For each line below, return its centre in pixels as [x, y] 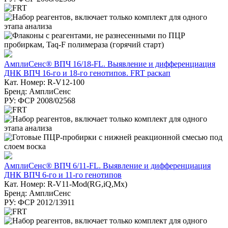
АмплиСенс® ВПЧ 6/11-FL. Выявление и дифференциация [107, 165]
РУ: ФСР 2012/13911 [39, 202]
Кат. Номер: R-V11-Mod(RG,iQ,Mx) [66, 184]
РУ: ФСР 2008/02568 [40, 100]
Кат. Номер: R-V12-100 [44, 82]
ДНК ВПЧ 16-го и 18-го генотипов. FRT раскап [87, 73]
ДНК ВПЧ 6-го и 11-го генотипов [63, 175]
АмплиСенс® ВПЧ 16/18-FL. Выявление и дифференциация [110, 64]
